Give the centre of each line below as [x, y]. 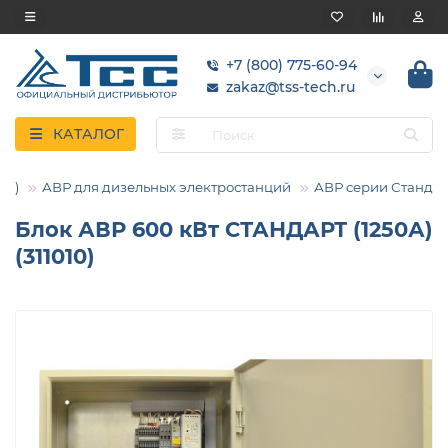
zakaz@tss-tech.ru [290, 86]
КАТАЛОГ [88, 134]
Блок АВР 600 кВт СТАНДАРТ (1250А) [224, 230]
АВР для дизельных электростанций [166, 187]
